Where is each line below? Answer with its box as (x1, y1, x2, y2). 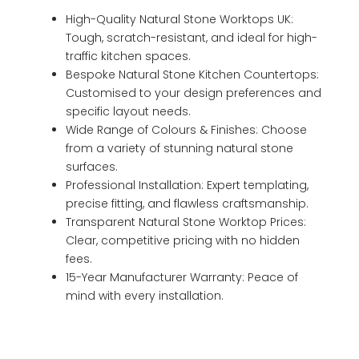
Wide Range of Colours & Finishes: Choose (66, 122, 307, 138)
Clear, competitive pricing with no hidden (66, 232, 300, 248)
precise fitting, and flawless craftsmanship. (66, 196, 309, 212)
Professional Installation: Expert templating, (66, 177, 309, 193)
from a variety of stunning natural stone (66, 140, 293, 156)
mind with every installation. (66, 288, 224, 304)
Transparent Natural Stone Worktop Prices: (66, 214, 306, 230)
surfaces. (66, 159, 118, 175)
